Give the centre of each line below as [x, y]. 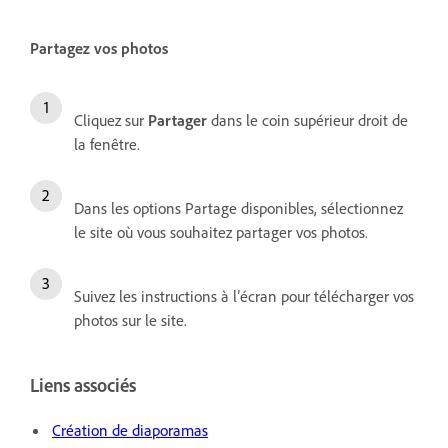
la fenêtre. [107, 143]
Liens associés [83, 385]
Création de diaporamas [130, 430]
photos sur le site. [130, 319]
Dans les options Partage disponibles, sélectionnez [238, 207]
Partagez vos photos [99, 47]
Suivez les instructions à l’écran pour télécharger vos [244, 295]
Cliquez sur [111, 119]
